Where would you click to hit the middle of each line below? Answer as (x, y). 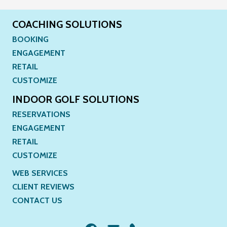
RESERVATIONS (41, 114)
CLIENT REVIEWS (43, 186)
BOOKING (30, 39)
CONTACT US (37, 200)
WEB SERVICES (40, 173)
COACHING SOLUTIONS (67, 24)
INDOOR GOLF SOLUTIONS (75, 99)
